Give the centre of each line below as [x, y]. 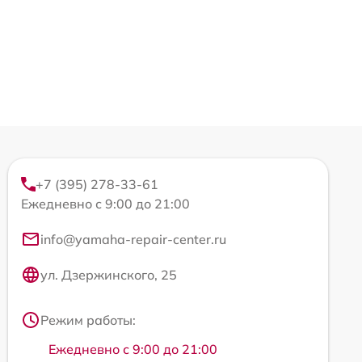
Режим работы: [88, 320]
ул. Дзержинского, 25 [109, 275]
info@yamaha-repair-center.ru [133, 240]
